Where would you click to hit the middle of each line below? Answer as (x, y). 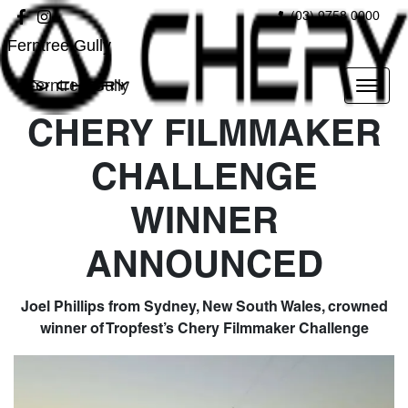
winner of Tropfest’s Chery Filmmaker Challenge (204, 330)
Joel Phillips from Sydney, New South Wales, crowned (204, 308)
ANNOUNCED (204, 267)
